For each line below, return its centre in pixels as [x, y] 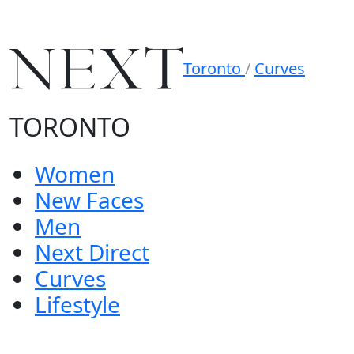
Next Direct [92, 252]
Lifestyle [77, 304]
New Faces [89, 200]
